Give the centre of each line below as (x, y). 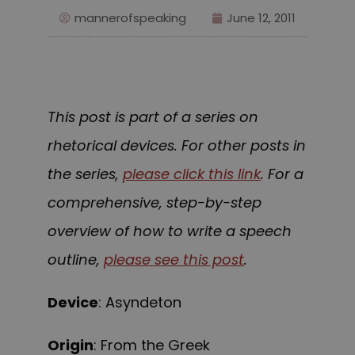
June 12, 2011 (261, 18)
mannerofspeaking (130, 18)
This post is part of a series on (153, 117)
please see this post (174, 260)
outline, (76, 260)
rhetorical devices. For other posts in (177, 146)
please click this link (192, 174)
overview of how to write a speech (170, 231)
